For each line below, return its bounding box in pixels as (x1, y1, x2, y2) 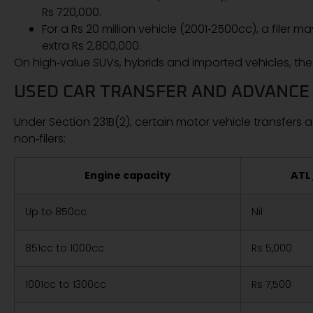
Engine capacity (85, 168, 170, 183)
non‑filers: (14, 130, 66, 147)
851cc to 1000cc (25, 241, 104, 256)
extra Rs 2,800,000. (42, 38, 141, 54)
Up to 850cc (25, 205, 87, 219)
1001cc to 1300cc (25, 277, 106, 292)
